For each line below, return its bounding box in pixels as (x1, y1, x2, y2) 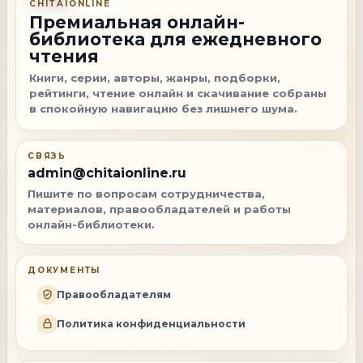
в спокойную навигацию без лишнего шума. (29, 101, 297, 115)
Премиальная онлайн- (29, 11, 245, 32)
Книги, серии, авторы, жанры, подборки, (29, 70, 280, 84)
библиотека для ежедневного (29, 28, 322, 49)
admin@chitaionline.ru (28, 164, 186, 181)
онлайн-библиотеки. (28, 217, 155, 231)
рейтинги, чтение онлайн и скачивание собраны (29, 86, 327, 100)
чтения (29, 45, 99, 66)
